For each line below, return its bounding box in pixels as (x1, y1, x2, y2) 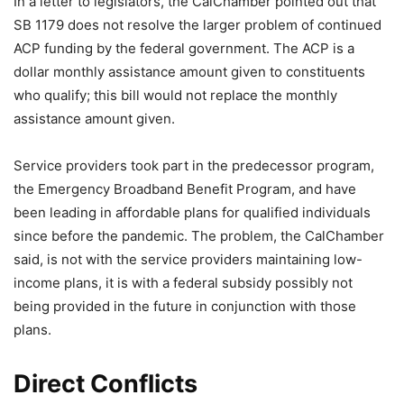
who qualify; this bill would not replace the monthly (14, 87, 337, 104)
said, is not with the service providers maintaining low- (14, 251, 363, 268)
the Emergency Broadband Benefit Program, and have (14, 180, 356, 197)
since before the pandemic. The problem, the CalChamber (14, 227, 384, 244)
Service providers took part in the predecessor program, (14, 157, 374, 174)
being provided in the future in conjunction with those (14, 298, 356, 315)
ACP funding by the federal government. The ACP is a (14, 40, 354, 57)
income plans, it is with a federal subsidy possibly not (14, 274, 353, 291)
